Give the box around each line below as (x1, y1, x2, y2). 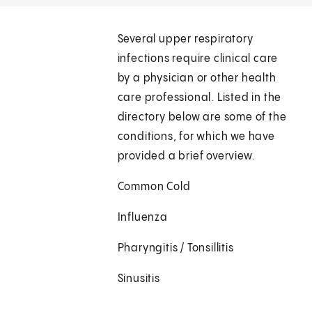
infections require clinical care (117, 53, 279, 65)
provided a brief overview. (117, 150, 256, 163)
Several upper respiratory (117, 33, 253, 46)
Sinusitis (117, 273, 160, 286)
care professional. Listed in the (117, 92, 282, 104)
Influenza (117, 212, 168, 224)
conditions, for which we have (117, 131, 275, 143)
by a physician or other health (117, 72, 276, 85)
